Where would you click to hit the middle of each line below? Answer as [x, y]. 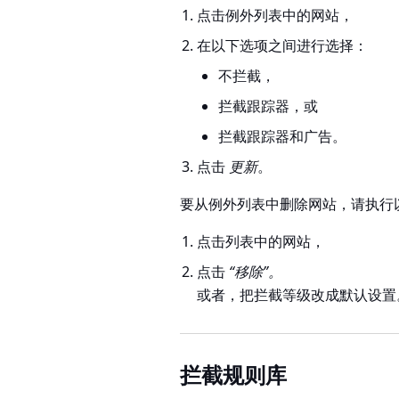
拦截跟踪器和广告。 [283, 136]
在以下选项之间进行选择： [283, 45]
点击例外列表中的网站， [276, 15]
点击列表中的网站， [261, 241]
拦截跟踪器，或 [269, 106]
